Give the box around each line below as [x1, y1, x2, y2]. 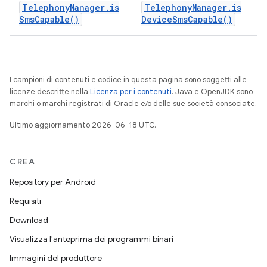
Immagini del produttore [10, 253, 102, 263]
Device [141, 14, 172, 25]
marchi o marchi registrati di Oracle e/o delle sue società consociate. [10, 98, 257, 108]
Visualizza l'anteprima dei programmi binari [10, 234, 173, 244]
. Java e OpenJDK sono [172, 86, 253, 97]
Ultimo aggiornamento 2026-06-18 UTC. [10, 120, 156, 130]
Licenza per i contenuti [90, 86, 172, 97]
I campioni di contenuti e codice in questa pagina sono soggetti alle [10, 74, 247, 85]
